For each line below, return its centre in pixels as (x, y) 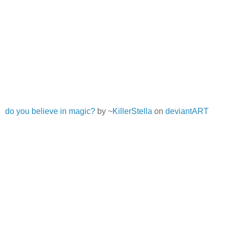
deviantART (187, 111)
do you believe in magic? (50, 111)
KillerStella (132, 111)
